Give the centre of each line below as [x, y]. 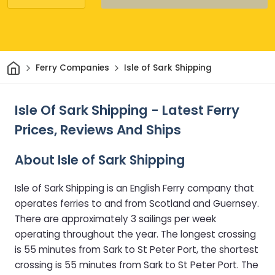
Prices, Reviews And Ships [98, 130]
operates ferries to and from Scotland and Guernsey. [137, 203]
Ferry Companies [72, 68]
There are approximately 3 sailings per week [115, 219]
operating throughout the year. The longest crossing [135, 234]
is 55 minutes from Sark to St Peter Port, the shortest [137, 249]
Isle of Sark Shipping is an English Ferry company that [134, 188]
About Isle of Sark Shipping [100, 160]
